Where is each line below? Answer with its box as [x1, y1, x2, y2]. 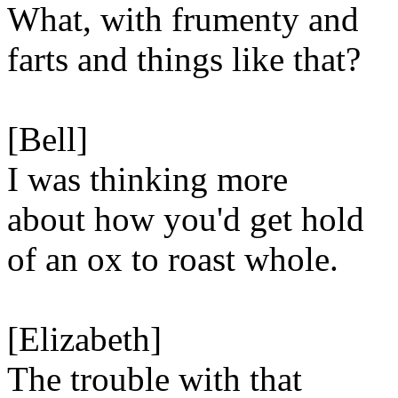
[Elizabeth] [7, 320, 162, 358]
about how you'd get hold [7, 200, 364, 238]
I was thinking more [7, 160, 288, 198]
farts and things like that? [7, 40, 361, 78]
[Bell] [7, 120, 88, 158]
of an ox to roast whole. [7, 240, 338, 278]
